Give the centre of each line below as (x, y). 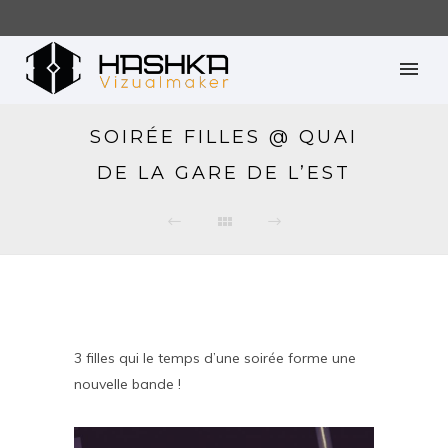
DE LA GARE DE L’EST (224, 173)
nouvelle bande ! (127, 384)
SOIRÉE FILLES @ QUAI (224, 137)
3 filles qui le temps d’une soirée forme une (215, 358)
